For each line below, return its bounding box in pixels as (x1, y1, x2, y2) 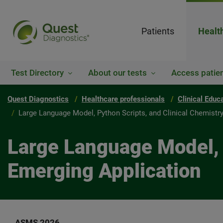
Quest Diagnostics (7, 95, 69, 104)
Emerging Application (7, 159, 201, 183)
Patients (141, 26, 174, 36)
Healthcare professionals (82, 95, 165, 104)
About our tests (88, 68, 147, 78)
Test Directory (11, 68, 64, 78)
